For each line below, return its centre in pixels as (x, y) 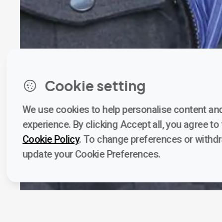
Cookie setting (95, 85)
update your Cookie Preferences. (91, 154)
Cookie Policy (51, 139)
